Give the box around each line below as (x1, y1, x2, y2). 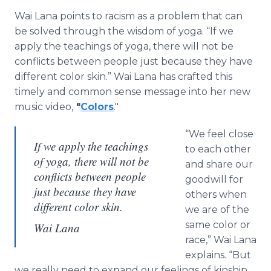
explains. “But (185, 249, 251, 261)
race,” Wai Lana (185, 234, 256, 246)
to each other (185, 143, 251, 155)
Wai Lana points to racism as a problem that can (15, 10, 243, 22)
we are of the (185, 204, 249, 215)
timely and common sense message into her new (15, 86, 250, 97)
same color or (185, 219, 250, 230)
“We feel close (185, 128, 253, 140)
